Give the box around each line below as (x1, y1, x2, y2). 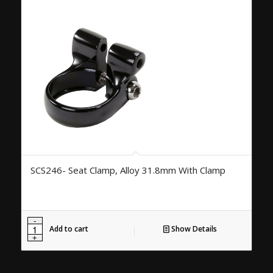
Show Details (169, 224, 217, 235)
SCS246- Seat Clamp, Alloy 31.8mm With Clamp (30, 164, 225, 177)
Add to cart (49, 224, 88, 235)
